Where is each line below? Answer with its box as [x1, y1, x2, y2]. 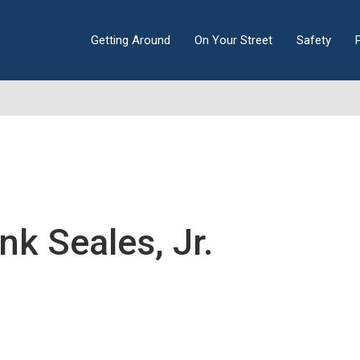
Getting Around [90, 33, 170, 47]
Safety [296, 33, 331, 47]
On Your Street [194, 33, 272, 47]
